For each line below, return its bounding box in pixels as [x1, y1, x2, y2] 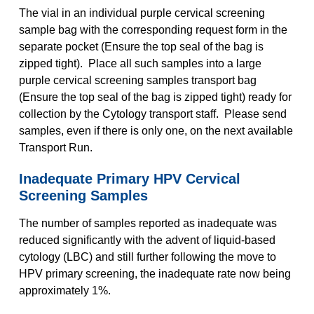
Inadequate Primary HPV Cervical [18, 171, 240, 186]
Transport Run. [18, 142, 93, 153]
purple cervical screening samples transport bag [18, 74, 257, 86]
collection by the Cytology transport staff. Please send [18, 108, 287, 120]
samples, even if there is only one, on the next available [18, 125, 293, 137]
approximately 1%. [18, 285, 111, 296]
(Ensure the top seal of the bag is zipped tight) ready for [18, 91, 292, 103]
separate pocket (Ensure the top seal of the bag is [18, 41, 264, 53]
